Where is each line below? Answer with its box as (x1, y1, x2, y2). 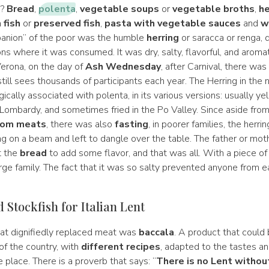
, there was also (46, 118, 115, 131)
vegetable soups (79, 2, 159, 16)
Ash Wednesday (85, 60, 161, 73)
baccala (138, 226, 174, 239)
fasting (114, 118, 148, 131)
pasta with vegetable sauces (104, 17, 241, 30)
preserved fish (33, 17, 100, 30)
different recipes (80, 240, 160, 253)
